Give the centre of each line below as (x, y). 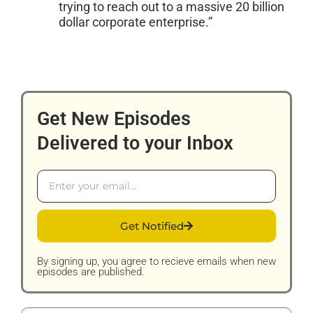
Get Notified (152, 226)
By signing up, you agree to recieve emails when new (156, 262)
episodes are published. (91, 272)
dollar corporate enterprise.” (136, 22)
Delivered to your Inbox (135, 144)
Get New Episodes (114, 119)
